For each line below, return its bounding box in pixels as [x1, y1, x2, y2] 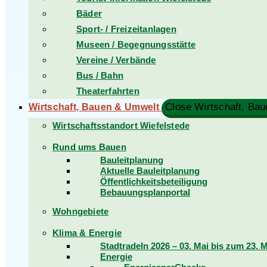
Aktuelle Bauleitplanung [100, 166, 200, 176]
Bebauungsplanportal [100, 187, 190, 197]
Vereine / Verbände [76, 55, 156, 65]
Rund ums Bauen [52, 142, 126, 152]
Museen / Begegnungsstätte [76, 39, 195, 49]
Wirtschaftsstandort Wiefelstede [52, 120, 190, 131]
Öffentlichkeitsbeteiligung [100, 176, 207, 187]
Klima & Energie [52, 228, 122, 238]
